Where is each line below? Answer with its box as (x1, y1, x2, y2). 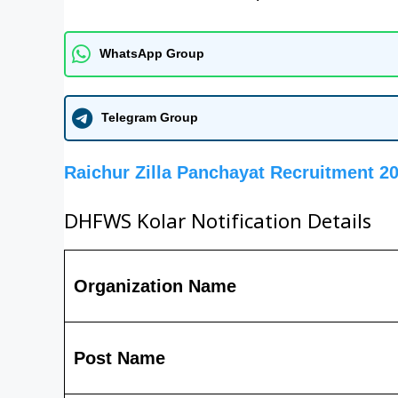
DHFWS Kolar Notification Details (64, 211, 371, 239)
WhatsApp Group (99, 46, 204, 60)
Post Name (74, 347, 165, 368)
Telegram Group (101, 110, 198, 124)
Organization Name (74, 275, 236, 296)
